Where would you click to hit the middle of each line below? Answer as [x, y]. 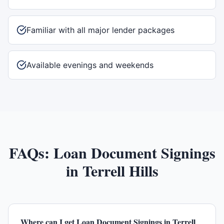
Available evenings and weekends [90, 65]
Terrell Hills [120, 170]
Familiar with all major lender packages [100, 30]
